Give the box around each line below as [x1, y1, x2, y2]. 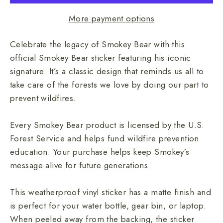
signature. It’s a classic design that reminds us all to [10, 65, 204, 78]
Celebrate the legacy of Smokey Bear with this [10, 38, 185, 51]
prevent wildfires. [10, 92, 76, 105]
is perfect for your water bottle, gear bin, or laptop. [10, 200, 206, 212]
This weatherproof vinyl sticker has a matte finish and [10, 186, 211, 199]
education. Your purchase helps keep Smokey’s [10, 146, 190, 158]
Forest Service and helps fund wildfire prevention [10, 132, 199, 145]
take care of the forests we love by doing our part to [10, 79, 209, 91]
